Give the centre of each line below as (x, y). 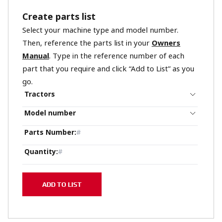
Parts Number (49, 132)
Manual (36, 56)
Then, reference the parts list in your (87, 43)
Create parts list (59, 17)
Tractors (40, 94)
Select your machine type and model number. (100, 30)
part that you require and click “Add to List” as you (108, 69)
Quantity (40, 152)
